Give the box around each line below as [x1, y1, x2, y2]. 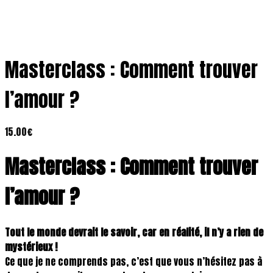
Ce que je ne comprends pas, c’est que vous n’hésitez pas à [5, 253, 262, 269]
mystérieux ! [5, 239, 60, 254]
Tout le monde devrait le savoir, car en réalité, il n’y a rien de [5, 224, 263, 239]
